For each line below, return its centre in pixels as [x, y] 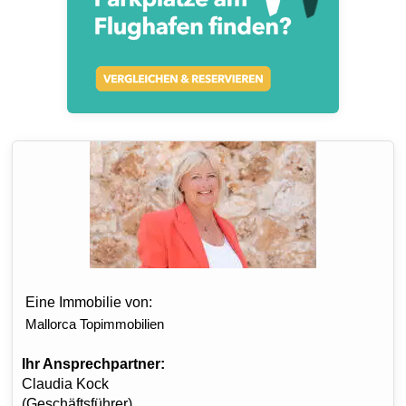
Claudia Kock [65, 384]
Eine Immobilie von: [89, 302]
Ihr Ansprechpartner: [93, 364]
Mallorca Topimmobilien [95, 324]
